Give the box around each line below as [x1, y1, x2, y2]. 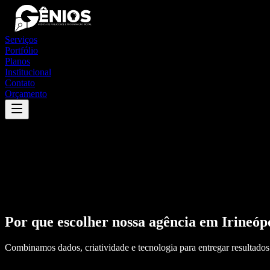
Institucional [5, 67, 51, 77]
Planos [5, 56, 30, 66]
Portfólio [5, 45, 38, 55]
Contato [5, 78, 35, 88]
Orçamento [5, 89, 47, 99]
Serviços [5, 34, 37, 45]
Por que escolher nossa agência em [5, 213, 222, 230]
